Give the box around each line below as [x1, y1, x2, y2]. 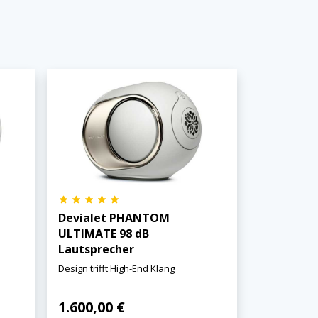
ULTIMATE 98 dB [57, 226, 149, 242]
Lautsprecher [57, 241, 134, 258]
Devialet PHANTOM [57, 210, 170, 226]
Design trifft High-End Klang [57, 262, 175, 275]
